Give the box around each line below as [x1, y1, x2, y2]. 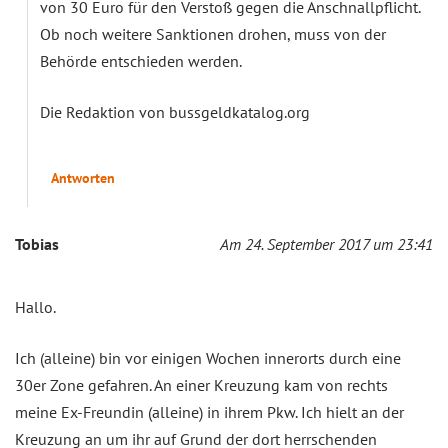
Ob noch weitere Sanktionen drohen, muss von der [40, 24, 386, 45]
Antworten [51, 169, 115, 188]
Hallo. [15, 297, 56, 318]
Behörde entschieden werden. [40, 51, 242, 72]
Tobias [15, 234, 59, 255]
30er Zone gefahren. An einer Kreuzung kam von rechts [15, 375, 388, 396]
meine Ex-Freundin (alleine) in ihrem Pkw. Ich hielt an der [15, 402, 404, 423]
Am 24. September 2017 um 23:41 [220, 234, 433, 255]
